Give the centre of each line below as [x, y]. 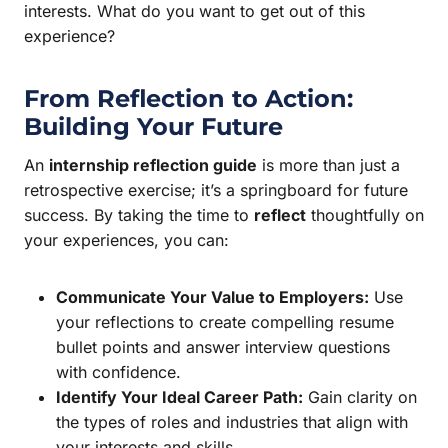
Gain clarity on [360, 396]
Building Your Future [153, 126]
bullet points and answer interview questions [223, 346]
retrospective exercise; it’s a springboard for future [216, 189]
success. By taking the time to [139, 214]
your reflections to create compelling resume [225, 321]
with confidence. [118, 371]
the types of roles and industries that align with [232, 421]
